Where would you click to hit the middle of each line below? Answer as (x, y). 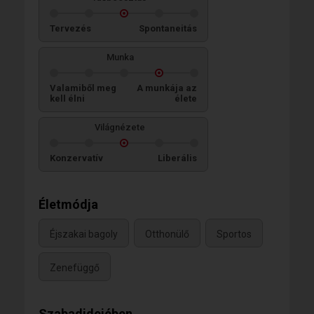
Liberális (177, 158)
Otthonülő (167, 234)
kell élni (67, 99)
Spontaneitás (168, 29)
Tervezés (70, 29)
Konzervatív (76, 158)
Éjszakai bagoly (84, 234)
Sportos (234, 234)
